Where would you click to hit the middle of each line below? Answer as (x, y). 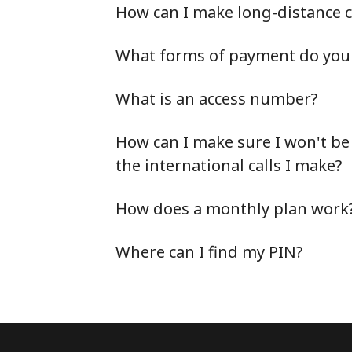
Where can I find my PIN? (209, 252)
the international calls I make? (229, 165)
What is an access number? (216, 99)
